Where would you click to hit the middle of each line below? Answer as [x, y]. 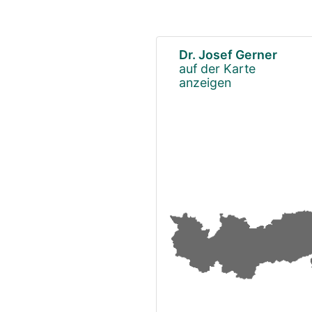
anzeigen [205, 82]
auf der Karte [217, 68]
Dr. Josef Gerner [228, 54]
